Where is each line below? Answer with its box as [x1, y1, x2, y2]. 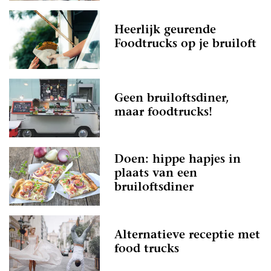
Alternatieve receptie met [114, 229, 260, 241]
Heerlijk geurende [114, 24, 216, 36]
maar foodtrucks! [114, 106, 212, 119]
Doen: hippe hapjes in [114, 154, 241, 166]
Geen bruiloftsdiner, [114, 93, 229, 105]
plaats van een [114, 168, 197, 180]
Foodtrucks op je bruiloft [114, 38, 256, 50]
